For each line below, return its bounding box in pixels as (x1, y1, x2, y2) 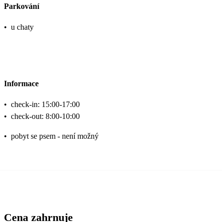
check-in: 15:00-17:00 (11, 100, 80, 109)
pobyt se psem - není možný (11, 132, 99, 141)
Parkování (4, 1, 39, 10)
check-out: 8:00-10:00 (11, 112, 80, 121)
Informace (4, 79, 39, 88)
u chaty (11, 22, 34, 31)
